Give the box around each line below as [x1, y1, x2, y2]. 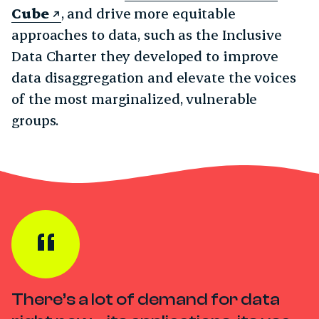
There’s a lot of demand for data [11, 289, 280, 309]
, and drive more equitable [61, 4, 236, 22]
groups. [11, 110, 66, 129]
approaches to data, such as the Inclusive [11, 25, 282, 43]
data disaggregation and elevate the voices [11, 68, 296, 86]
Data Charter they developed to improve [11, 46, 279, 65]
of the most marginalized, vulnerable [11, 89, 258, 108]
